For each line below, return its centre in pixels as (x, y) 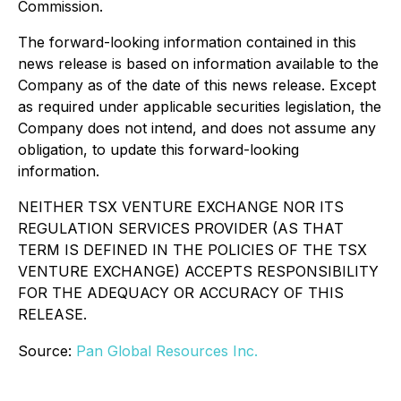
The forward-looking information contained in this (187, 43)
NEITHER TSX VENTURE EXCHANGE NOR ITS (181, 207)
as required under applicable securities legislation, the (200, 107)
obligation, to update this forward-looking (158, 150)
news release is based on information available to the (198, 64)
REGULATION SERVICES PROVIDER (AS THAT (181, 229)
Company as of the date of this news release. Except (197, 85)
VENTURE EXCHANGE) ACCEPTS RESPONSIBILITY (198, 272)
